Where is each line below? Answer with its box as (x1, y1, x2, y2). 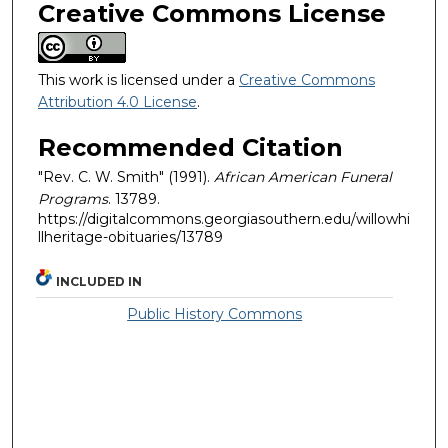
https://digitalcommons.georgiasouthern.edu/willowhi (38, 210, 410, 229)
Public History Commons (127, 304, 303, 323)
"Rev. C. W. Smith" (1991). (38, 168, 214, 187)
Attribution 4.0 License (38, 92, 197, 111)
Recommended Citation (38, 133, 343, 163)
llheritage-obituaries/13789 (38, 228, 223, 247)
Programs (38, 190, 108, 209)
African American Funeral (214, 168, 392, 187)
